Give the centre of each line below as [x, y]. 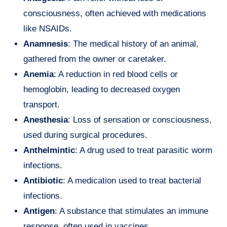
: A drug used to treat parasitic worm [144, 150]
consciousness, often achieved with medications [115, 14]
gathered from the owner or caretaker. [95, 59]
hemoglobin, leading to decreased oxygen [102, 90]
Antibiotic [43, 181]
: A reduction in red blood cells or [116, 74]
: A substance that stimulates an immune [131, 211]
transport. [42, 105]
